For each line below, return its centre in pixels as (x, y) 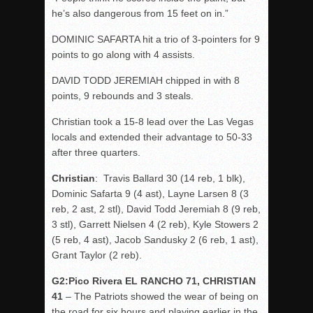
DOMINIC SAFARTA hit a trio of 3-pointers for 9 (156, 39)
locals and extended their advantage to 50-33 (152, 137)
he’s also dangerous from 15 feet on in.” (140, 13)
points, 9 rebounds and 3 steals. (123, 96)
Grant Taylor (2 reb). (97, 255)
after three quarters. (96, 152)
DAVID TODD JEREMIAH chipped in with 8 (146, 80)
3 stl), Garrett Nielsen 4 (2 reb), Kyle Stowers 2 (155, 224)
